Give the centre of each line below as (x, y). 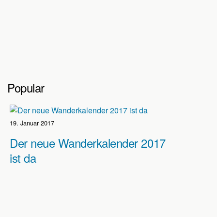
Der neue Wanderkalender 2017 (88, 143)
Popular (26, 87)
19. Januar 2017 (32, 123)
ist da (23, 158)
